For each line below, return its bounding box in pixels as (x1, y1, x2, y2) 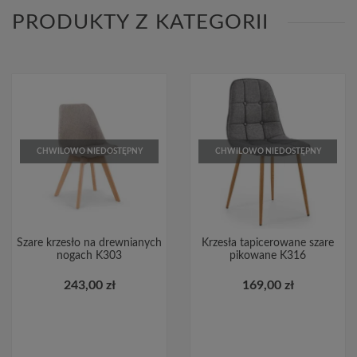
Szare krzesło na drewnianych (17, 237, 162, 249)
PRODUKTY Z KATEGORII (12, 11, 269, 33)
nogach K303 (57, 249, 122, 261)
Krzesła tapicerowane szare (202, 237, 334, 249)
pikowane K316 (229, 249, 306, 261)
